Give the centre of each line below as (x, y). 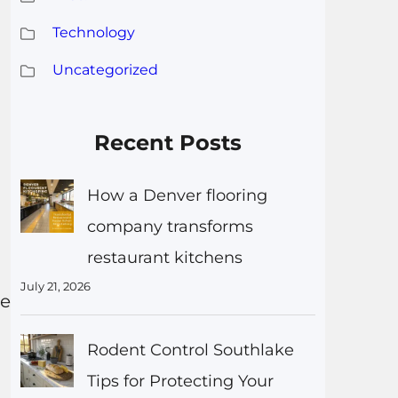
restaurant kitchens (164, 257)
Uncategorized (105, 69)
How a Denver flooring (177, 195)
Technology (93, 32)
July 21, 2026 (55, 286)
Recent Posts (168, 142)
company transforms (170, 226)
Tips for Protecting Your (180, 381)
